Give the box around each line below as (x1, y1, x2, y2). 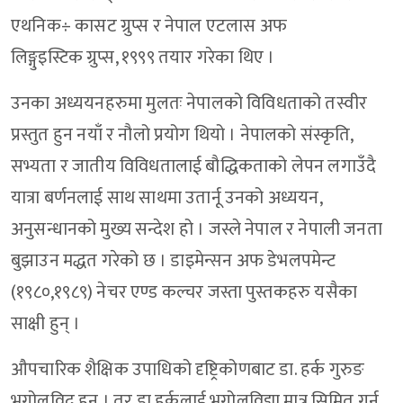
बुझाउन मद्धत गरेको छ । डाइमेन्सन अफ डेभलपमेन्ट (11, 246, 336, 277)
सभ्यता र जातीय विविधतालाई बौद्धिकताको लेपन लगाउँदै (11, 151, 377, 183)
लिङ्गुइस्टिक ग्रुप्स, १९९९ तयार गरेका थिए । (11, 42, 279, 74)
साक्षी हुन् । (11, 309, 85, 340)
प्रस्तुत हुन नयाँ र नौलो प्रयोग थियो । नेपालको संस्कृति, (11, 120, 354, 151)
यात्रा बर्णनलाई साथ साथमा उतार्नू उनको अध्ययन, (11, 183, 322, 214)
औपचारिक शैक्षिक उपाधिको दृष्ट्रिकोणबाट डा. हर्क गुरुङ (11, 354, 365, 386)
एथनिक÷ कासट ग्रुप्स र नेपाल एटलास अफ (11, 11, 288, 42)
